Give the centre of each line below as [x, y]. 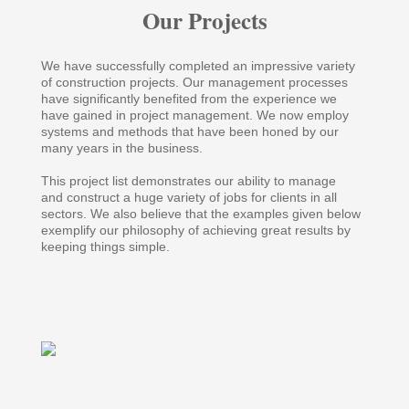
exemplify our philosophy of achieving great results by [196, 231]
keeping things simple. [105, 247]
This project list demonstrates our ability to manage [189, 181]
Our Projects [204, 21]
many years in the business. [122, 148]
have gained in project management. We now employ [195, 115]
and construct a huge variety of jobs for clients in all [189, 198]
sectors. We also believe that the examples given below [201, 214]
